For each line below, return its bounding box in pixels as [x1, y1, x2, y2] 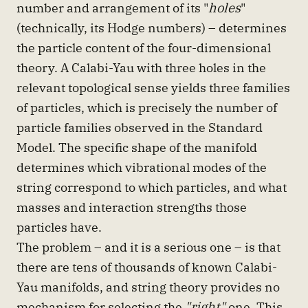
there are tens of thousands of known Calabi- [16, 258, 277, 276]
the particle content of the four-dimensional [16, 39, 271, 56]
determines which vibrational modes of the [16, 159, 267, 176]
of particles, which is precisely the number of [16, 99, 277, 116]
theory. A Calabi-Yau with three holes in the [16, 59, 266, 76]
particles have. [16, 219, 102, 236]
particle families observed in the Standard [16, 119, 263, 136]
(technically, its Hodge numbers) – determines [16, 19, 287, 36]
